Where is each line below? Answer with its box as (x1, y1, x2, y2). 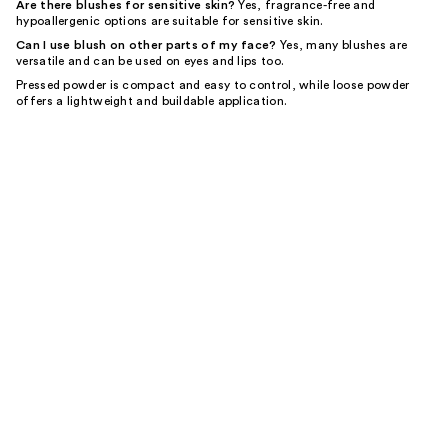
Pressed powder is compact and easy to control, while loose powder (16, 79, 410, 91)
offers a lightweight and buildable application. (16, 95, 288, 107)
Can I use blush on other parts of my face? (16, 39, 277, 51)
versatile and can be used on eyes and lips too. (16, 55, 285, 67)
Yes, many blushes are (276, 39, 408, 51)
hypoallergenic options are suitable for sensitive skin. (16, 15, 324, 27)
